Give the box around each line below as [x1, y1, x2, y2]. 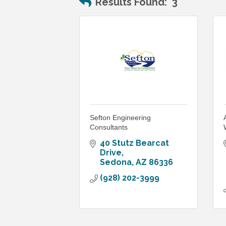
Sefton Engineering [90, 114, 151, 122]
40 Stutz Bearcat [100, 138, 169, 148]
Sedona [100, 157, 132, 167]
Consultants [90, 123, 128, 132]
